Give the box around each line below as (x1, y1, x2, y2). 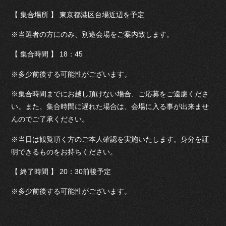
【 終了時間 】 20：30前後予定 (11, 167, 111, 176)
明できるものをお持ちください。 (11, 147, 118, 156)
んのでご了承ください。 (11, 115, 89, 124)
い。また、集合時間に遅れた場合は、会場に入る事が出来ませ (11, 102, 209, 111)
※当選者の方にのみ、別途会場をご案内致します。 (11, 30, 174, 38)
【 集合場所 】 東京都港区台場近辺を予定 (11, 10, 145, 19)
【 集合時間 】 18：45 (11, 50, 83, 59)
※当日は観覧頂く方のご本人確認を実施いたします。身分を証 (11, 135, 209, 143)
